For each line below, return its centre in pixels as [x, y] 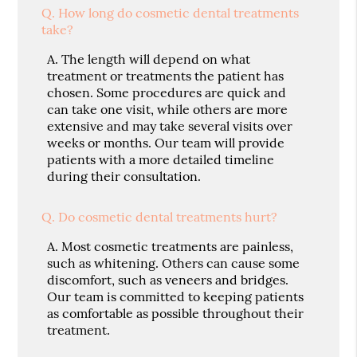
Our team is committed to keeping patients [176, 297]
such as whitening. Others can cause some [174, 263]
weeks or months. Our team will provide [166, 143]
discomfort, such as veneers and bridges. [168, 280]
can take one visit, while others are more [168, 110]
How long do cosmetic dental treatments [179, 13]
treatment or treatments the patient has [166, 76]
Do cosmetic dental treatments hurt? [168, 217]
